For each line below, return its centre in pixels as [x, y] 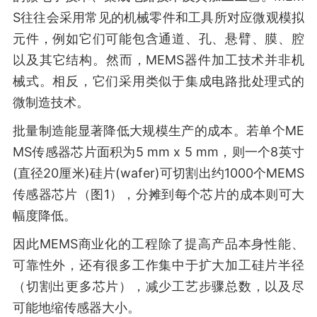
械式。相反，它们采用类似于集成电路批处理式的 [158, 81]
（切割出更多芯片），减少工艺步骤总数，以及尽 [158, 286]
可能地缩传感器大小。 [76, 307]
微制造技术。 [51, 102]
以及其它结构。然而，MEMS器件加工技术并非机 [158, 60]
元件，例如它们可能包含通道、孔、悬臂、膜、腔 [158, 39]
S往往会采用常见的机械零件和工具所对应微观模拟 [158, 17]
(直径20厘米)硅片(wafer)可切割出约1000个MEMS [158, 173]
